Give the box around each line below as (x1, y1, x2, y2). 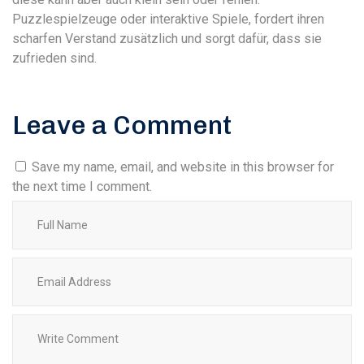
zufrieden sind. (12, 50, 97, 66)
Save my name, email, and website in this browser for (32, 159, 334, 175)
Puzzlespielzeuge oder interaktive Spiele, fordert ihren (12, 11, 324, 27)
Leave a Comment (12, 110, 232, 141)
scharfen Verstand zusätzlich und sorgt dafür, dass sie (12, 31, 322, 46)
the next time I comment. (12, 179, 152, 194)
